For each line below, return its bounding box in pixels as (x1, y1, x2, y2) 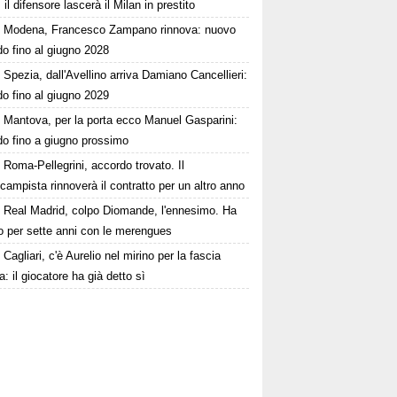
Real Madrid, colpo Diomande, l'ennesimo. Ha (4, 204, 237, 217)
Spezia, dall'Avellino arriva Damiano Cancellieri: (4, 68, 248, 82)
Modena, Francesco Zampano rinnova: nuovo (4, 23, 237, 36)
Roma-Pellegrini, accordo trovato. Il (4, 159, 185, 172)
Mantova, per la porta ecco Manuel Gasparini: (4, 113, 238, 127)
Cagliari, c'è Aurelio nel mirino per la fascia (4, 249, 222, 262)
